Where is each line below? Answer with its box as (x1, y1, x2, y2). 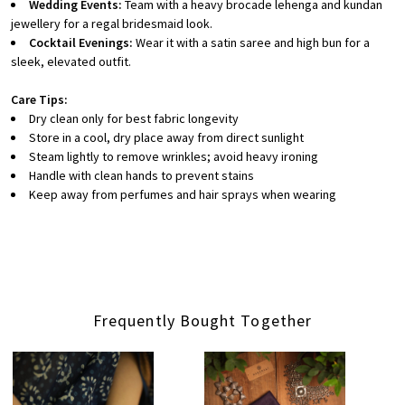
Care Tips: (11, 91, 68, 108)
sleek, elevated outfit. (11, 53, 131, 71)
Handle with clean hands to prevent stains (29, 167, 254, 184)
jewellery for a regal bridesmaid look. (11, 15, 212, 33)
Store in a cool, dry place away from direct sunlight (29, 129, 304, 146)
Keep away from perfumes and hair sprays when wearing (29, 186, 336, 203)
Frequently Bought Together (93, 310, 312, 332)
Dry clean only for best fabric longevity (29, 110, 239, 127)
